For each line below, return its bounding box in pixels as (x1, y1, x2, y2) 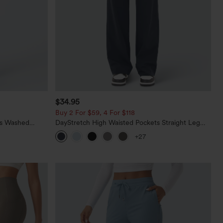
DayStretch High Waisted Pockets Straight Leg (55, 118, 201, 126)
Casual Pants (55, 126, 95, 134)
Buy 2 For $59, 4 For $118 (55, 108, 135, 116)
